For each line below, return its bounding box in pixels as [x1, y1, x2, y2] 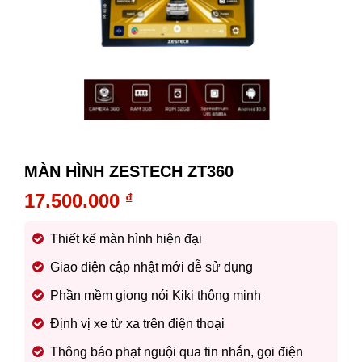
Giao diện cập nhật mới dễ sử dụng [50, 260, 253, 274]
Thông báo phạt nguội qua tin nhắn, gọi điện [50, 345, 303, 359]
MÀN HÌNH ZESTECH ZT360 [24, 162, 234, 180]
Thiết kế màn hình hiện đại [50, 232, 202, 246]
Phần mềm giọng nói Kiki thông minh [50, 288, 261, 302]
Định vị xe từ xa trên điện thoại [50, 317, 225, 330]
